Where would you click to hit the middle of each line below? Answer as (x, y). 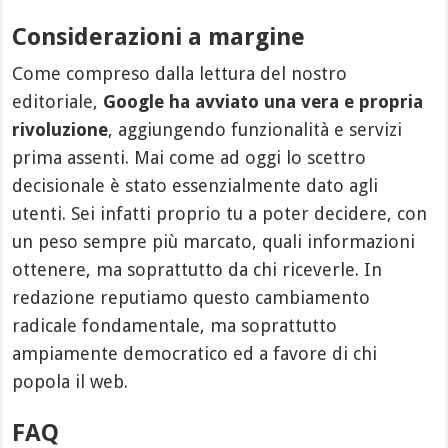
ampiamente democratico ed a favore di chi (195, 353)
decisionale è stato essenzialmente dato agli (195, 185)
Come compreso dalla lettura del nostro (180, 73)
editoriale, (58, 101)
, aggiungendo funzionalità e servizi (255, 129)
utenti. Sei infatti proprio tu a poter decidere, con (220, 213)
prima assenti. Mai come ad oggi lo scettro (189, 157)
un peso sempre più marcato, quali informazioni (214, 241)
